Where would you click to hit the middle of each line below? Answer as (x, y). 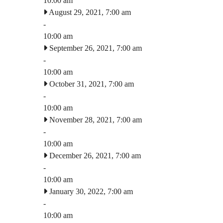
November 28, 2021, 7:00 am (95, 119)
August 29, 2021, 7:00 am (89, 12)
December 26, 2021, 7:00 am (94, 155)
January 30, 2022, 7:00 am (90, 191)
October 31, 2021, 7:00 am (91, 84)
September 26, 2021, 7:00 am (95, 48)
